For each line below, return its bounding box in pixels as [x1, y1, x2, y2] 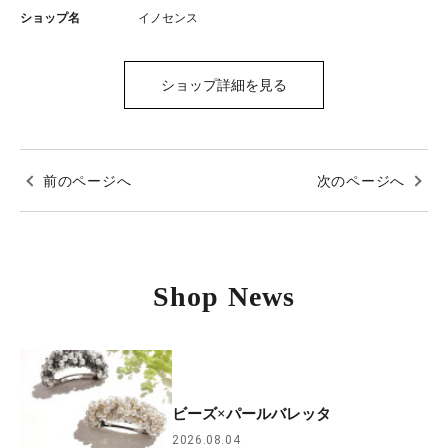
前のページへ [43, 172, 132, 189]
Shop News [152, 281, 296, 312]
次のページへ [316, 172, 405, 189]
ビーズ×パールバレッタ [172, 406, 332, 423]
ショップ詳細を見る [161, 77, 287, 93]
